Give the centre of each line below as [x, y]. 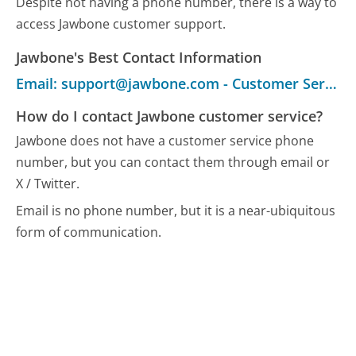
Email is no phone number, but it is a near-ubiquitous [176, 210]
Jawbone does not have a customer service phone [165, 141]
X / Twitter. [48, 184]
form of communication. [89, 232]
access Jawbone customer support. [121, 23]
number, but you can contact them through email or [173, 163]
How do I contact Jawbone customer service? [170, 116]
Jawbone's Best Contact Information [139, 57]
